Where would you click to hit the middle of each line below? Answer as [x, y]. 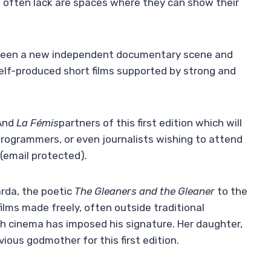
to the [232, 191]
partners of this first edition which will [150, 123]
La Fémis [38, 123]
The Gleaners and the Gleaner [146, 191]
